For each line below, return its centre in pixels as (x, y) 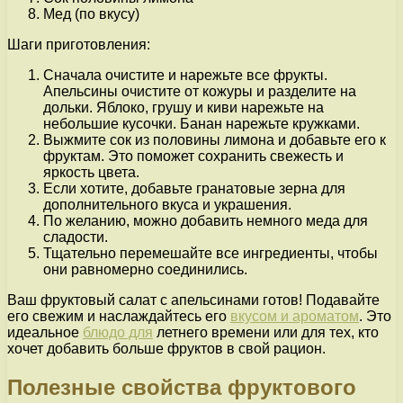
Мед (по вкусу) (91, 13)
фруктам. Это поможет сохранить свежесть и (193, 156)
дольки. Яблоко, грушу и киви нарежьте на (184, 107)
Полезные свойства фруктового (182, 387)
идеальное (45, 332)
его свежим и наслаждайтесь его (119, 316)
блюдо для (118, 332)
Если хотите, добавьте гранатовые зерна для (194, 188)
